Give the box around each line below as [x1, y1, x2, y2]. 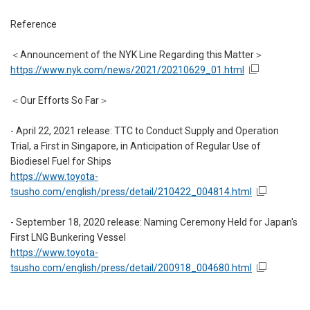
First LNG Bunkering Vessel [10, 232, 126, 244]
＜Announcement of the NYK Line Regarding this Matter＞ [10, 49, 264, 61]
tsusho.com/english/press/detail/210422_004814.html [10, 186, 252, 198]
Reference [10, 19, 57, 30]
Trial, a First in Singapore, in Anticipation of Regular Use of [10, 140, 261, 152]
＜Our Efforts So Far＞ [10, 95, 109, 107]
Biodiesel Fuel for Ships [10, 156, 111, 167]
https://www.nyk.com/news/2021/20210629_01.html [10, 64, 244, 76]
